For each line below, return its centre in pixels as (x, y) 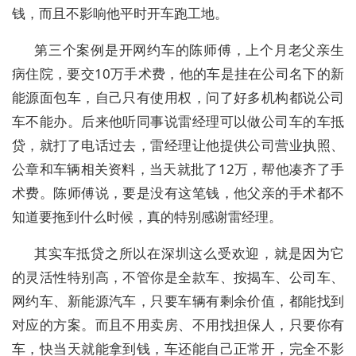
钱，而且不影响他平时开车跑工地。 (120, 13)
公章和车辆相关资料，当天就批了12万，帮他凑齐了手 (178, 169)
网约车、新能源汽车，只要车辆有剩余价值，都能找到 (178, 301)
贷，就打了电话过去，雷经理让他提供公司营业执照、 (178, 145)
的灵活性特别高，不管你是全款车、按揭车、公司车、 (178, 277)
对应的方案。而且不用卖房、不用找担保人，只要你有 (178, 325)
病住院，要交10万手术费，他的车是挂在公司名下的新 (178, 74)
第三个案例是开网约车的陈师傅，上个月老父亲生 (189, 50)
